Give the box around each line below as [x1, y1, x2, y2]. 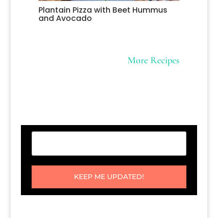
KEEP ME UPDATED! [73, 172, 144, 182]
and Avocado [38, 13, 92, 24]
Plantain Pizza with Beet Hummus [38, 4, 167, 16]
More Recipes [127, 54, 180, 66]
